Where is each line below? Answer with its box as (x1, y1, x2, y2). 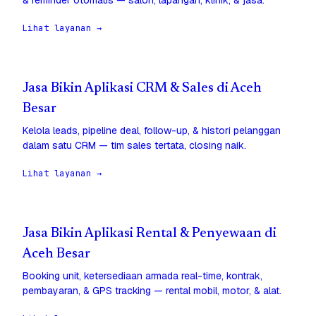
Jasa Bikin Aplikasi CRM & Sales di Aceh (23, 82, 262, 96)
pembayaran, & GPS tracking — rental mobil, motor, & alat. (23, 284, 281, 298)
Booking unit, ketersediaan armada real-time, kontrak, (23, 269, 262, 283)
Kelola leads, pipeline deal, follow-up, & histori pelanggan (23, 124, 281, 138)
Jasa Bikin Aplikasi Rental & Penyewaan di (23, 227, 276, 241)
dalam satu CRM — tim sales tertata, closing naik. (23, 139, 246, 152)
